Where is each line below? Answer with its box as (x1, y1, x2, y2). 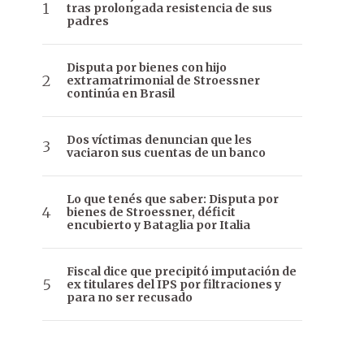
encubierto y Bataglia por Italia (67, 218, 250, 233)
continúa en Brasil (67, 86, 175, 102)
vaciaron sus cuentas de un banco (67, 145, 266, 161)
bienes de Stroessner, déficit (67, 205, 236, 220)
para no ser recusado (67, 290, 193, 305)
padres (67, 14, 109, 29)
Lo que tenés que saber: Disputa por (67, 192, 279, 207)
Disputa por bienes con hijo (67, 60, 227, 76)
